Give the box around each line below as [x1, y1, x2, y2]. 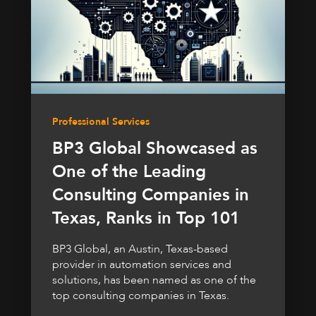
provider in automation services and [52, 256, 231, 272]
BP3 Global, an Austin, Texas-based [52, 241, 228, 257]
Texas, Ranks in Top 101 [52, 206, 240, 230]
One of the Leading [52, 159, 206, 183]
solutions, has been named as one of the [52, 272, 256, 288]
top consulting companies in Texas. [52, 287, 229, 303]
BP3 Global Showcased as [52, 136, 257, 160]
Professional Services [52, 114, 150, 128]
